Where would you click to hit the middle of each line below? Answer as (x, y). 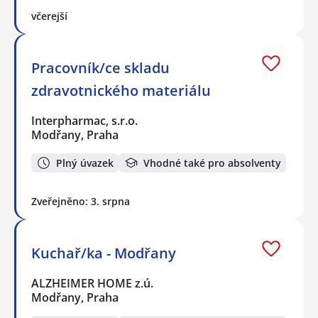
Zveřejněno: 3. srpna (81, 202)
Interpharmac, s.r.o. (85, 121)
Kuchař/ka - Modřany (104, 253)
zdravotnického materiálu (121, 91)
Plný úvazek (85, 163)
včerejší (49, 16)
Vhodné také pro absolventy (212, 163)
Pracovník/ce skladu (100, 68)
